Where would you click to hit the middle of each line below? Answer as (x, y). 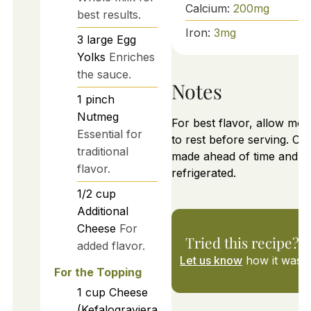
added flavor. (111, 246)
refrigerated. (203, 173)
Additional (102, 211)
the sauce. (104, 75)
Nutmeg (98, 117)
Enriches (132, 57)
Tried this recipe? (243, 243)
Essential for (109, 134)
